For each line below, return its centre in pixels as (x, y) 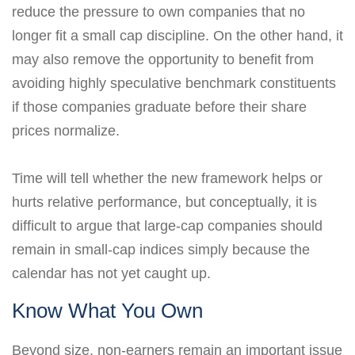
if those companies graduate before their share (159, 107)
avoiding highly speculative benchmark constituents (174, 83)
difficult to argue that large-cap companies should (167, 225)
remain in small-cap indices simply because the (161, 249)
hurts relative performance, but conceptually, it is (164, 202)
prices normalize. (66, 130)
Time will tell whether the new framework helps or (167, 178)
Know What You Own (107, 310)
